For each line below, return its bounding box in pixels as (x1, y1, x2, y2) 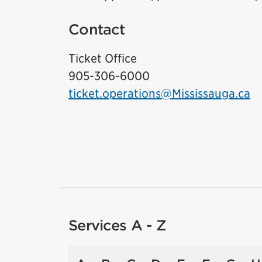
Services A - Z (68, 217, 166, 235)
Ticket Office (68, 51, 137, 66)
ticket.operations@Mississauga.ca (68, 87, 250, 101)
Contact (68, 21, 125, 39)
